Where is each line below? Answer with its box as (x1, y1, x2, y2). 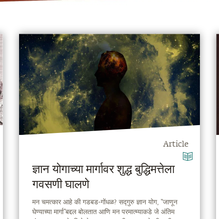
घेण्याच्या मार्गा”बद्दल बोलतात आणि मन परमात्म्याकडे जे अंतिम (32, 208, 175, 216)
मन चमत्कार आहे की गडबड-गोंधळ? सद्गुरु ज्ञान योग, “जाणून (32, 198, 177, 206)
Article (163, 141, 189, 149)
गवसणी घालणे (32, 179, 89, 191)
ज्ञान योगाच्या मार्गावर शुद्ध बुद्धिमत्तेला (32, 164, 175, 176)
